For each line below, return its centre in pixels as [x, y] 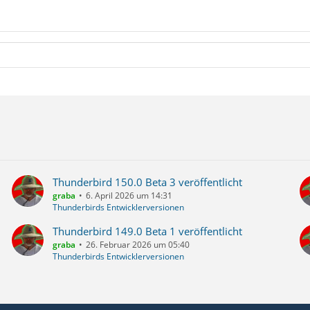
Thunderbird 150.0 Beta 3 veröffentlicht [147, 182]
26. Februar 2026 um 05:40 [137, 245]
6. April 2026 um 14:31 [129, 195]
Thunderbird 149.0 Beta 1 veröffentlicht [147, 231]
